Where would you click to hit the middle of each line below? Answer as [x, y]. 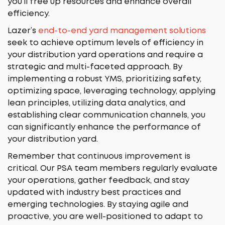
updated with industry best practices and [94, 193]
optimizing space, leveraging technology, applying [111, 91]
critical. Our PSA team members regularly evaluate [113, 168]
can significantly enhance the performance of [104, 127]
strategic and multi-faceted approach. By [95, 67]
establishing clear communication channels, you [106, 115]
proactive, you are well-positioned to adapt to [105, 217]
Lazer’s [23, 31]
